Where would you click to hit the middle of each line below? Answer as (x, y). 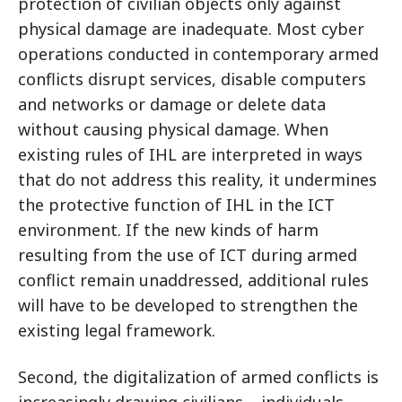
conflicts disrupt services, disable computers (192, 79)
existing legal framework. (117, 330)
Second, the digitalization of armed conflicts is (198, 377)
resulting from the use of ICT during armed (188, 255)
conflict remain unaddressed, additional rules (193, 280)
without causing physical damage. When (173, 129)
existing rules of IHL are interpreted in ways (190, 154)
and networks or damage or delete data (172, 104)
